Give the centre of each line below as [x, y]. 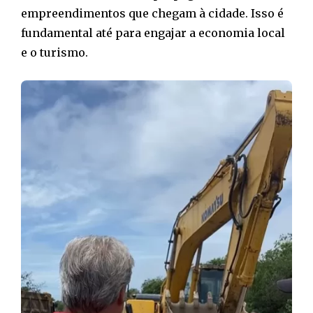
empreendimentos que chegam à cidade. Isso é [152, 13]
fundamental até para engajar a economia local [153, 32]
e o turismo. [54, 52]
